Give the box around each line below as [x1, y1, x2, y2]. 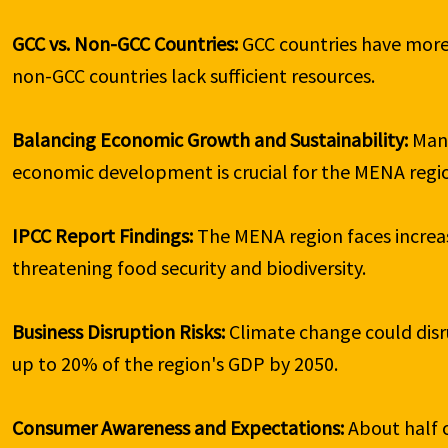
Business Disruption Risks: [12, 319, 230, 345]
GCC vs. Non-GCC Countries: [12, 31, 243, 57]
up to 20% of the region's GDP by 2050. [12, 351, 339, 377]
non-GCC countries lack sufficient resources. [12, 63, 376, 89]
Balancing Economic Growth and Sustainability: [12, 127, 413, 153]
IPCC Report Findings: [12, 223, 198, 249]
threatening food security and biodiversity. [12, 255, 367, 281]
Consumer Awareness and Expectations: [12, 415, 349, 441]
